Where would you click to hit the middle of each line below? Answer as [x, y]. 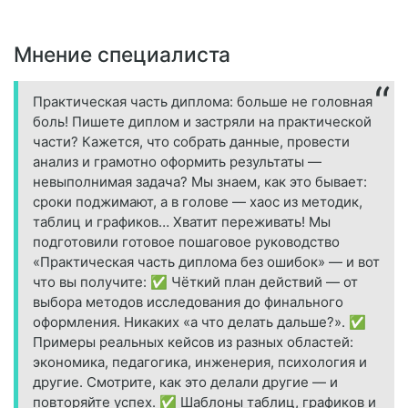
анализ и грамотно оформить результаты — [177, 162]
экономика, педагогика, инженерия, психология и [200, 362]
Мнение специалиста [122, 55]
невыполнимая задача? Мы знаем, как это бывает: [200, 182]
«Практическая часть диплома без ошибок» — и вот [206, 262]
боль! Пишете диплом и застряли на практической [202, 122]
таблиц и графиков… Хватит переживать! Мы [182, 222]
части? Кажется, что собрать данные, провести [191, 142]
